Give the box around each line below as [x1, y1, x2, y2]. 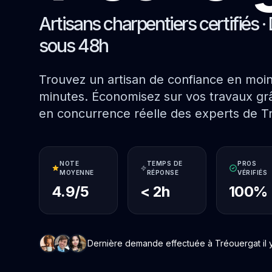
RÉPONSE [146, 169, 179, 176]
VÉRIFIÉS [237, 169, 268, 176]
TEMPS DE [146, 160, 183, 167]
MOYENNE [59, 169, 94, 176]
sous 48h [39, 35, 108, 56]
